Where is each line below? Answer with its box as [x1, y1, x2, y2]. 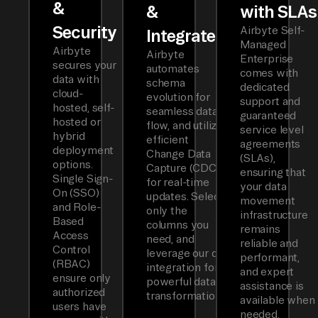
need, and [146, 233, 194, 246]
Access [53, 229, 89, 242]
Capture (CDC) [146, 162, 220, 175]
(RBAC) [53, 258, 90, 270]
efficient [146, 133, 189, 146]
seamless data [146, 105, 218, 118]
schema [146, 77, 185, 89]
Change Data [146, 148, 212, 160]
